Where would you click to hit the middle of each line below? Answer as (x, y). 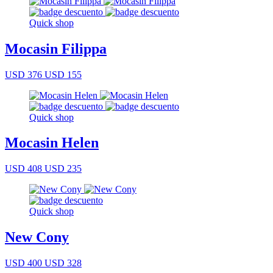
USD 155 (62, 74)
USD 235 (62, 169)
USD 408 (23, 169)
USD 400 (23, 263)
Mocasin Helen (52, 143)
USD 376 (23, 74)
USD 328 (62, 263)
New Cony (37, 237)
